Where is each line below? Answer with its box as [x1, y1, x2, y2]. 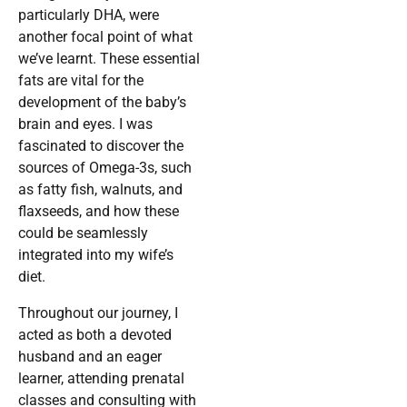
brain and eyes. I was [18, 115, 153, 134]
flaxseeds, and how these [18, 203, 179, 221]
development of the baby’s [18, 94, 186, 112]
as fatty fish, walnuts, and [18, 181, 183, 199]
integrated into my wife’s [18, 246, 174, 264]
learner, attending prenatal [18, 370, 184, 388]
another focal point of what [18, 28, 193, 46]
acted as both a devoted [18, 326, 172, 344]
